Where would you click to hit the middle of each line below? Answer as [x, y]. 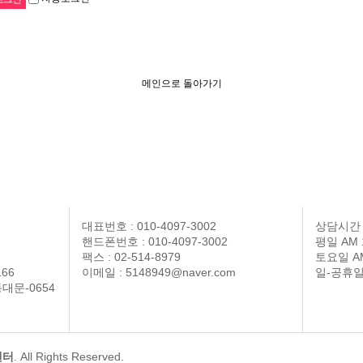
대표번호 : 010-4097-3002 [149, 226]
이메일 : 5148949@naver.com [159, 272]
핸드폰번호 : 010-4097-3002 [155, 241]
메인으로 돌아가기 [181, 83]
